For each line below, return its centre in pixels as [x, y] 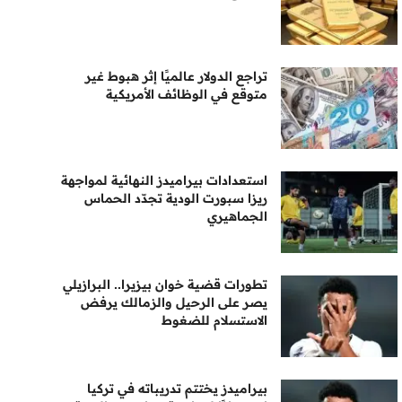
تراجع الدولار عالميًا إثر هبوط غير [177, 76]
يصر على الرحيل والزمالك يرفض [175, 302]
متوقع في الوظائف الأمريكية [187, 94]
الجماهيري [238, 216]
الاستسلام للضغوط [215, 320]
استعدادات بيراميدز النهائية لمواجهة [165, 180]
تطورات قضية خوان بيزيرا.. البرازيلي [166, 284]
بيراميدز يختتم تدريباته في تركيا [178, 389]
